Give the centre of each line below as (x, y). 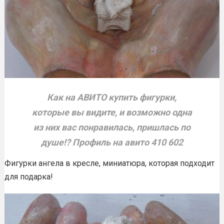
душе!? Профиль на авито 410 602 (112, 142)
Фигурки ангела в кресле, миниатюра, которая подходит (109, 163)
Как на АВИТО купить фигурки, (112, 97)
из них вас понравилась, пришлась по (112, 127)
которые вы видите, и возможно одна (112, 112)
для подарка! (28, 176)
